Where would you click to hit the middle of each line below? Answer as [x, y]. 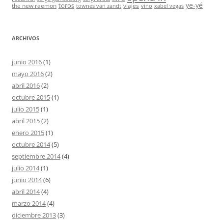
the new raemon [34, 5]
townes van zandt [99, 6]
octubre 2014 [31, 144]
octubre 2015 [31, 97]
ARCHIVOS [26, 38]
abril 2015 [26, 121]
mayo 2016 [28, 74]
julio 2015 [26, 109]
